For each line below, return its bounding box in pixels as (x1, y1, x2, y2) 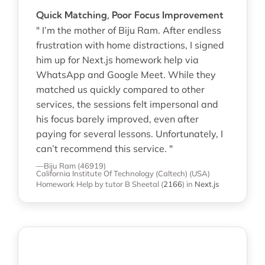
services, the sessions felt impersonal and (36, 98, 218, 111)
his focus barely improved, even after (36, 113, 199, 125)
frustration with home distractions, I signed (36, 39, 224, 51)
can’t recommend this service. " (36, 143, 173, 155)
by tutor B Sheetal (95, 179, 159, 189)
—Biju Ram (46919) (36, 161, 106, 171)
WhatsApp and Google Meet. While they (36, 69, 216, 81)
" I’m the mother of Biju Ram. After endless (36, 24, 221, 37)
